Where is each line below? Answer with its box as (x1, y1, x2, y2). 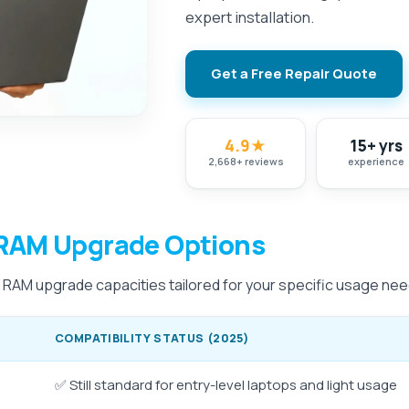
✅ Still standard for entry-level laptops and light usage (55, 375, 397, 394)
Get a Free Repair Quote (211, 64, 378, 83)
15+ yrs (350, 134, 404, 156)
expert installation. (185, 6, 315, 27)
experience (348, 153, 405, 168)
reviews (244, 153, 284, 168)
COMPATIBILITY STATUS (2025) (55, 330, 250, 346)
